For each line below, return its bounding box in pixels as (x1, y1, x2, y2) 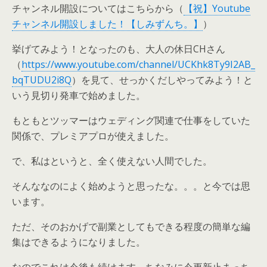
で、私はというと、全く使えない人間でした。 (12, 154, 212, 168)
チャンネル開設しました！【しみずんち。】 (12, 17, 203, 31)
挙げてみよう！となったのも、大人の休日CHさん (12, 42, 225, 56)
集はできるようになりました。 (12, 235, 145, 249)
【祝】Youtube (184, 2, 250, 15)
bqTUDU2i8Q (12, 73, 72, 87)
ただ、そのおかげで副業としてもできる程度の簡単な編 (12, 220, 250, 234)
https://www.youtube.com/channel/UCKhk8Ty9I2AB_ (21, 58, 255, 72)
